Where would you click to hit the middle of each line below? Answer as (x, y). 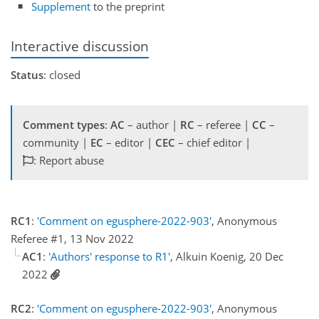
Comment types (64, 125)
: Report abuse (69, 161)
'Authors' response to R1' (109, 257)
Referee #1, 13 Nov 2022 (72, 239)
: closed (62, 75)
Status (27, 75)
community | (57, 143)
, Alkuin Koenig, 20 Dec (227, 257)
